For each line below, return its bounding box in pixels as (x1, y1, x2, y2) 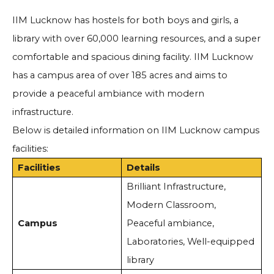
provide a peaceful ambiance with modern (12, 88, 204, 100)
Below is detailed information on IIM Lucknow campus (12, 125, 259, 136)
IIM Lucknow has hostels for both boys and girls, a (12, 15, 239, 26)
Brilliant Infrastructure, (126, 181, 226, 193)
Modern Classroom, (126, 199, 216, 211)
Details (126, 162, 160, 174)
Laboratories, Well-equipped (126, 236, 254, 248)
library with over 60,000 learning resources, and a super (12, 33, 261, 45)
